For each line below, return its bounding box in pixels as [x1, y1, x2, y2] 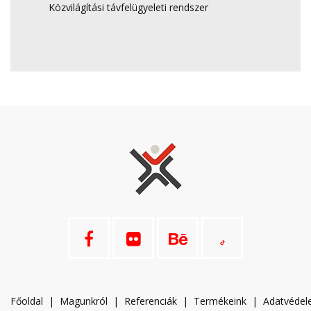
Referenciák [124, 294, 177, 308]
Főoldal [10, 294, 43, 308]
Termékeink [194, 294, 246, 308]
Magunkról [60, 294, 108, 308]
